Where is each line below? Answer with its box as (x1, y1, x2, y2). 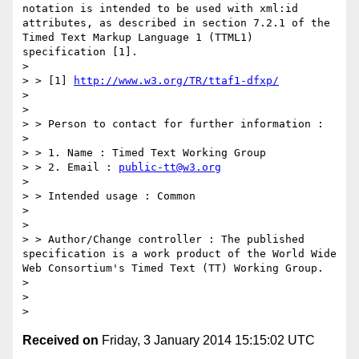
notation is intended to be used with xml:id (22, 2, 298, 15)
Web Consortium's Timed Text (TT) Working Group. (22, 262, 324, 275)
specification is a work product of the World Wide (22, 248, 337, 260)
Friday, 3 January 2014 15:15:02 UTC (99, 333, 315, 348)
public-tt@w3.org (119, 161, 221, 174)
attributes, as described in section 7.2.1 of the (22, 17, 330, 30)
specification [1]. (22, 46, 138, 58)
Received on (22, 333, 99, 348)
